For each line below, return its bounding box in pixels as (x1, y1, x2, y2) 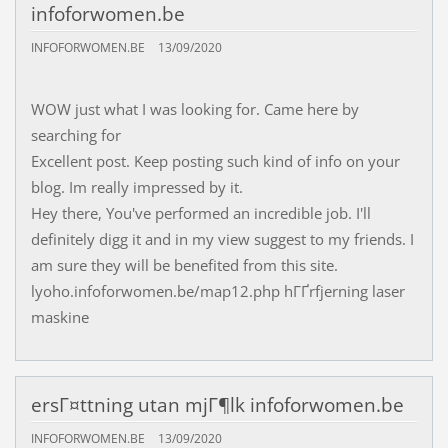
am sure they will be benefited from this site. (30, 255, 338, 276)
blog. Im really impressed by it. (30, 177, 243, 198)
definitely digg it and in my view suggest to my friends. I (30, 229, 414, 250)
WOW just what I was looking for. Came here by (30, 99, 359, 120)
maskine (30, 307, 89, 328)
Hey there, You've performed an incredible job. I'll (30, 203, 371, 224)
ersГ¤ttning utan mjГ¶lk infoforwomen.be (30, 392, 404, 419)
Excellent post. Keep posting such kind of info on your (30, 151, 400, 172)
